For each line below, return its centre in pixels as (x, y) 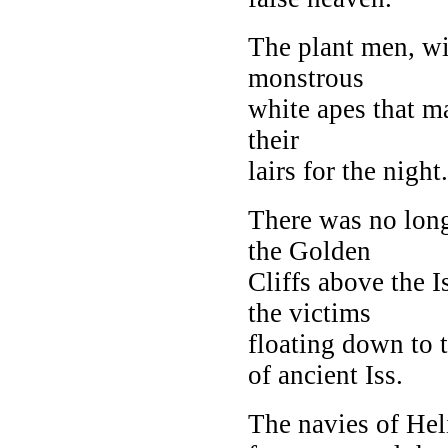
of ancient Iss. (325, 374)
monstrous (306, 77)
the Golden (309, 250)
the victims (309, 312)
